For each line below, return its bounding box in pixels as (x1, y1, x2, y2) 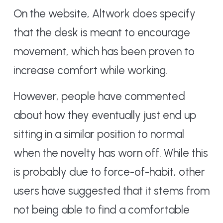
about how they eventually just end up (13, 108, 196, 122)
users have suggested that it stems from (13, 184, 210, 198)
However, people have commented (13, 89, 185, 103)
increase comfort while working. (13, 63, 168, 77)
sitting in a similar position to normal (13, 127, 184, 141)
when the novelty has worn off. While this (13, 146, 208, 160)
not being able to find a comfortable (13, 203, 190, 217)
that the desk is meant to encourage (13, 25, 190, 39)
